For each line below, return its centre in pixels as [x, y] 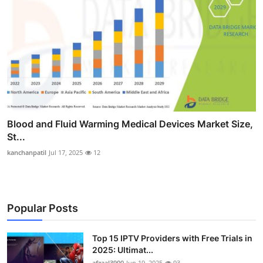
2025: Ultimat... [123, 250]
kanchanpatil [27, 153]
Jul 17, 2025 [66, 153]
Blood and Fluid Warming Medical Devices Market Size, [130, 124]
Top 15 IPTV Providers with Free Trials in [172, 238]
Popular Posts [43, 208]
